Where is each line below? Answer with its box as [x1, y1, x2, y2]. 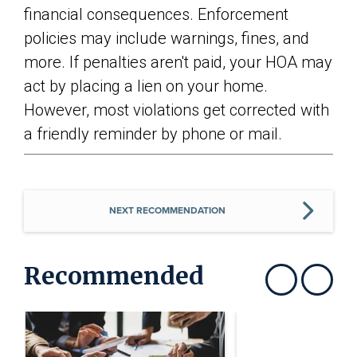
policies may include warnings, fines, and [24, 28, 309, 48]
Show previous [280, 286, 336, 296]
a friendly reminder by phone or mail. [24, 124, 282, 143]
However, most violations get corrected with [24, 100, 329, 120]
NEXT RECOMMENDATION [108, 205, 226, 216]
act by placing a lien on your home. [24, 76, 268, 96]
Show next [316, 286, 355, 296]
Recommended [24, 260, 204, 291]
